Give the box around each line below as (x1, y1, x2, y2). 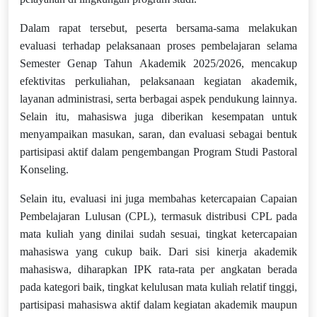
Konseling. (20, 163, 69, 175)
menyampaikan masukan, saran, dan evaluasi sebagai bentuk (20, 128, 297, 140)
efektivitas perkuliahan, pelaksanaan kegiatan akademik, (20, 75, 297, 87)
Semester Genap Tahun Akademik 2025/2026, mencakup (20, 57, 297, 69)
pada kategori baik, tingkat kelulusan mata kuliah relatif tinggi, (20, 281, 297, 293)
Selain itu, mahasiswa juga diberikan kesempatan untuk (20, 110, 297, 122)
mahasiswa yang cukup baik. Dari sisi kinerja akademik (20, 246, 297, 258)
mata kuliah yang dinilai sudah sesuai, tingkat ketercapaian (20, 228, 297, 240)
